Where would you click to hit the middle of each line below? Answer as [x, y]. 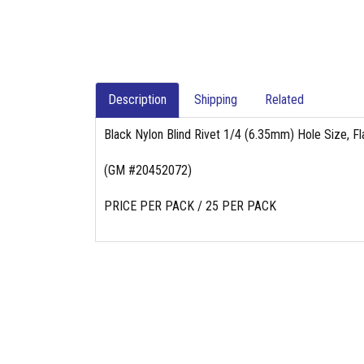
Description [137, 100]
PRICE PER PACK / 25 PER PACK [190, 206]
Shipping [216, 100]
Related [284, 100]
